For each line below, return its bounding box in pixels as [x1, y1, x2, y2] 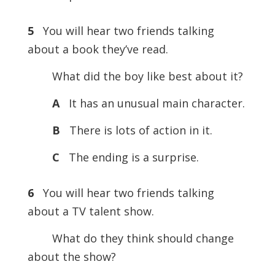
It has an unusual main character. [62, 96, 245, 110]
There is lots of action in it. [63, 123, 212, 137]
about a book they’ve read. [27, 42, 168, 56]
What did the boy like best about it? [27, 69, 243, 83]
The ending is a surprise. [62, 150, 199, 165]
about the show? [27, 249, 116, 264]
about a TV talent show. [27, 204, 154, 219]
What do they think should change [27, 231, 234, 246]
